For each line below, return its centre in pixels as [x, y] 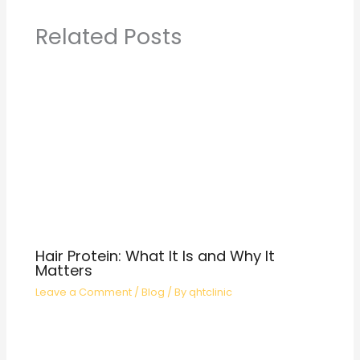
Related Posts [109, 37]
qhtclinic [211, 292]
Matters [64, 270]
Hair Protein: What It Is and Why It [155, 256]
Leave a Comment [84, 292]
